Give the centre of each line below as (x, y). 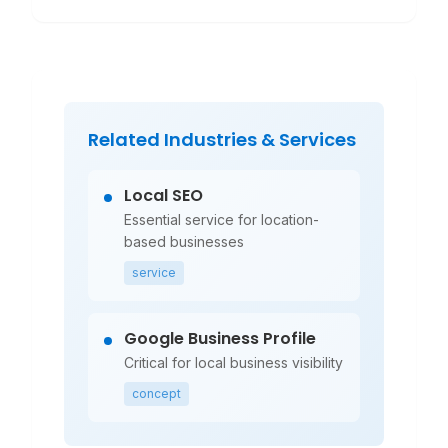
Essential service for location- (221, 219)
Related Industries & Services (222, 139)
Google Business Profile (220, 338)
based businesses (184, 241)
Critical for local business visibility (233, 362)
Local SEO (163, 195)
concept (156, 393)
